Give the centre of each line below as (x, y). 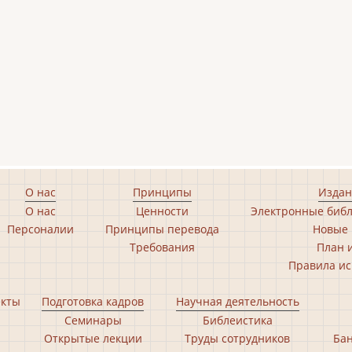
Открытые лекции (93, 338)
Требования (162, 247)
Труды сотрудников (237, 338)
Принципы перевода (162, 229)
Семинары (93, 320)
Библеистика (237, 320)
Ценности (162, 211)
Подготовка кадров (93, 301)
